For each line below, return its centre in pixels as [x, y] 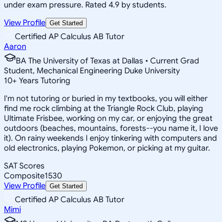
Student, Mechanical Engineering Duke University [92, 71]
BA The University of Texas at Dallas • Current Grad [108, 61]
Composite [24, 176]
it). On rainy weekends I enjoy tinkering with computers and [111, 138]
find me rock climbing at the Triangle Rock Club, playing [104, 108]
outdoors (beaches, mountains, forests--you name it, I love [111, 128]
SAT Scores [24, 166]
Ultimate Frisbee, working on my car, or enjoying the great [108, 118]
